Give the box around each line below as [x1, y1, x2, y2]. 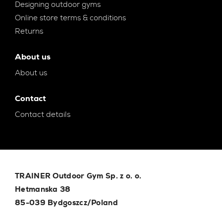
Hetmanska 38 [15, 184, 71, 195]
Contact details [15, 110, 70, 120]
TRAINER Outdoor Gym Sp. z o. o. [15, 171, 142, 181]
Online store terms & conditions [15, 13, 126, 23]
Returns [15, 26, 43, 37]
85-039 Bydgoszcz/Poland [15, 198, 118, 208]
